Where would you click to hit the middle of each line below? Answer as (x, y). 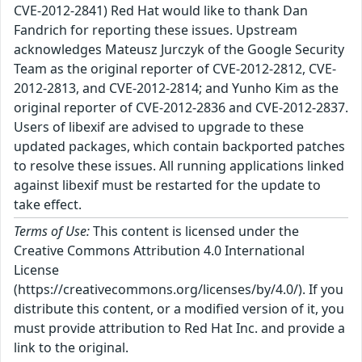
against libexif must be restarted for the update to (167, 185)
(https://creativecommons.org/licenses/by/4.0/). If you (179, 289)
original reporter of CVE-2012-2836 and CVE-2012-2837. (181, 107)
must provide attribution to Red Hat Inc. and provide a (179, 328)
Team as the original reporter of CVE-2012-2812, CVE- (175, 68)
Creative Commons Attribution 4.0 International (159, 250)
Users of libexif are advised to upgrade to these (159, 126)
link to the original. (71, 347)
